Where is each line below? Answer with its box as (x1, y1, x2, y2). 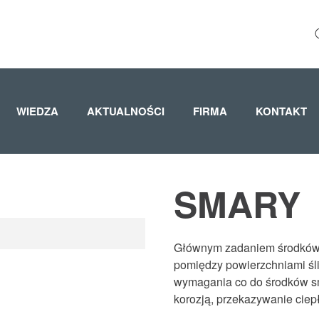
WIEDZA (16, 103, 58, 119)
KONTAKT (256, 103, 307, 119)
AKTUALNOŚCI (87, 103, 164, 119)
